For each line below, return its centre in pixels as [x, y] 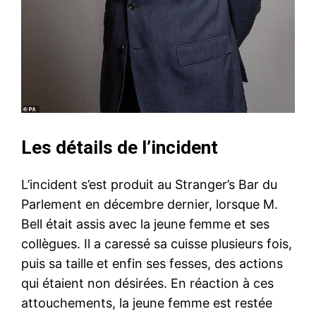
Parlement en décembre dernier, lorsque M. [150, 204]
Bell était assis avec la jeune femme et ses [145, 224]
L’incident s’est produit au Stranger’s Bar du [149, 184]
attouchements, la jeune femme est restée [147, 303]
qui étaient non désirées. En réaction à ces [147, 283]
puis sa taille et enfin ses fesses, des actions [152, 263]
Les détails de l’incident [120, 147]
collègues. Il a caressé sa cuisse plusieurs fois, [157, 243]
